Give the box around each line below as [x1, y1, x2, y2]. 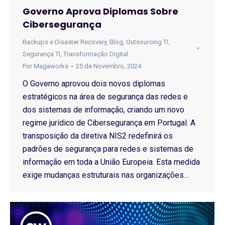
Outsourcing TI [126, 38, 168, 46]
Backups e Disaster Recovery [23, 38, 106, 46]
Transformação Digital [63, 50, 128, 58]
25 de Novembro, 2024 [76, 62, 141, 70]
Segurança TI [23, 50, 60, 58]
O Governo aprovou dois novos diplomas [23, 79, 165, 88]
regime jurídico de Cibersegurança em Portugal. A [23, 118, 195, 128]
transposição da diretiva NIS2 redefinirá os [23, 131, 173, 141]
